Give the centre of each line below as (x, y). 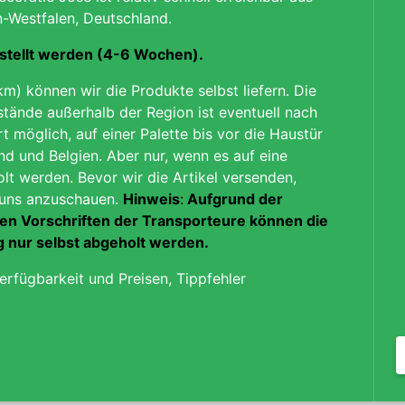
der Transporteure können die (221, 221)
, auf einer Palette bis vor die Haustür (195, 134)
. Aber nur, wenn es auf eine (193, 155)
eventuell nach (268, 112)
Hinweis (151, 199)
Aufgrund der (233, 199)
